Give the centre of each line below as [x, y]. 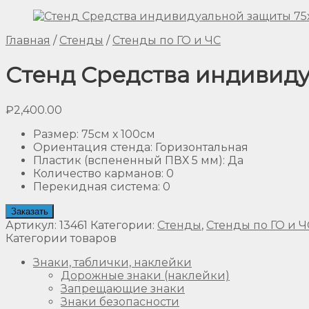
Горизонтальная [202, 147]
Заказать [30, 211]
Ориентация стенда [92, 147]
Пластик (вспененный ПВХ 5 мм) [128, 160]
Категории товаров [61, 238]
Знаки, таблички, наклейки [112, 262]
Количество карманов [97, 173]
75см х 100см [118, 134]
